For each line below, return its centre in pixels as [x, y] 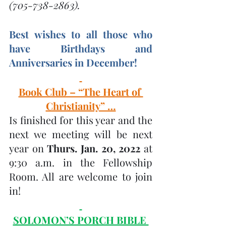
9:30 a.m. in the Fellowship [81, 162]
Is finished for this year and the [81, 120]
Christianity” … [81, 106]
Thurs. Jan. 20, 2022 [96, 148]
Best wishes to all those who [81, 34]
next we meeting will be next [81, 134]
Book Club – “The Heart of [81, 92]
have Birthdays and [81, 48]
